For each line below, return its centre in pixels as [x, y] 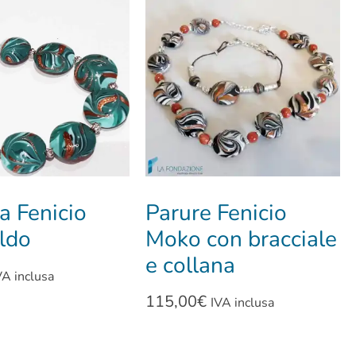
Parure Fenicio [217, 213]
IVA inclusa [243, 303]
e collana [191, 266]
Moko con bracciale [242, 240]
